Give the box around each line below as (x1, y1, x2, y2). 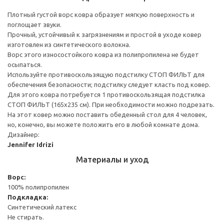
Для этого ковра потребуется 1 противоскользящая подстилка (7, 90, 205, 98)
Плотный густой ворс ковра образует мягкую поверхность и (7, 10, 194, 18)
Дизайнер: (7, 130, 39, 138)
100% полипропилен (7, 183, 69, 190)
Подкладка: (7, 193, 48, 200)
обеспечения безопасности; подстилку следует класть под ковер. (7, 80, 210, 88)
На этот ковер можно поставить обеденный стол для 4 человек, (7, 110, 207, 118)
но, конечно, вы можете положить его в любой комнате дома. (7, 120, 199, 128)
